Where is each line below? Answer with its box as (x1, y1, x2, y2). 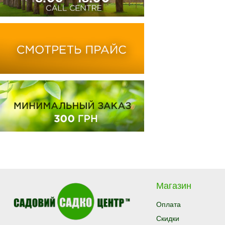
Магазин (156, 181, 191, 191)
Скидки (156, 214, 179, 222)
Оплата (156, 200, 181, 208)
